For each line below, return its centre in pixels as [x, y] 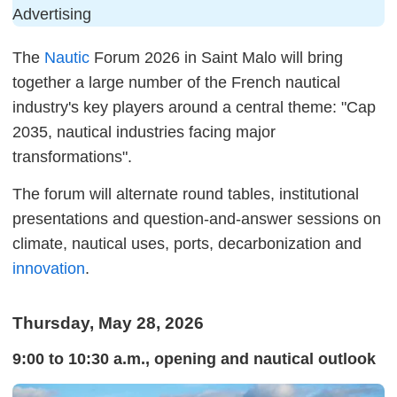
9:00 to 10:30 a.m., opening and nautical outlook [194, 359]
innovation [49, 269]
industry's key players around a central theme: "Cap [194, 107]
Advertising [52, 14]
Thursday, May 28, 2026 [108, 323]
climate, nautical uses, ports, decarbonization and [187, 244]
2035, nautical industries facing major [144, 132]
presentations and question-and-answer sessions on [197, 219]
